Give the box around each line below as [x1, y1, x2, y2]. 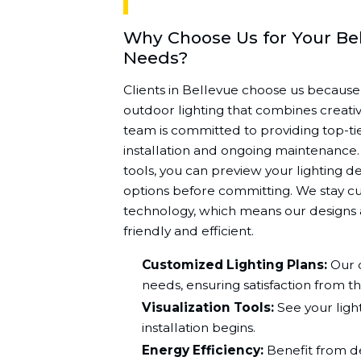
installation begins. [142, 319, 256, 335]
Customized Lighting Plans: [142, 256, 328, 272]
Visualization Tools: [142, 299, 275, 315]
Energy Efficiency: [142, 342, 264, 358]
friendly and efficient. [122, 222, 254, 239]
